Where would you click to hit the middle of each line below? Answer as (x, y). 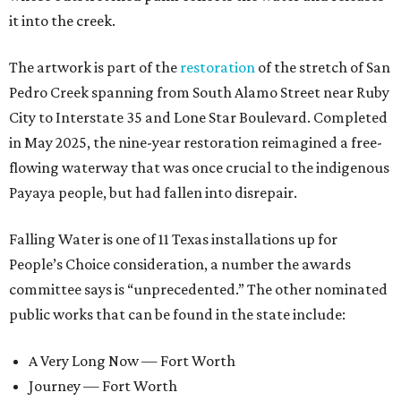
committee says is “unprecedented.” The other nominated (198, 290)
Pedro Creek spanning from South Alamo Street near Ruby (199, 93)
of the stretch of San (323, 68)
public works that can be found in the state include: (177, 315)
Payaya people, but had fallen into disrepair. (153, 193)
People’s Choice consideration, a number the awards (180, 264)
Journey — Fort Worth (103, 386)
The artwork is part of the (94, 68)
